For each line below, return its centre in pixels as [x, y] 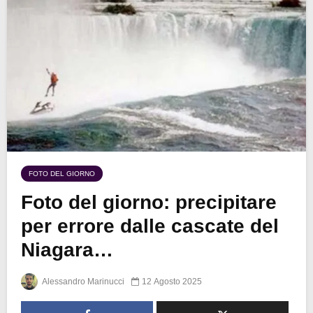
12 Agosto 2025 [172, 282]
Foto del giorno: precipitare [149, 203]
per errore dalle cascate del [150, 226]
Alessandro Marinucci [82, 282]
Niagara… [67, 250]
